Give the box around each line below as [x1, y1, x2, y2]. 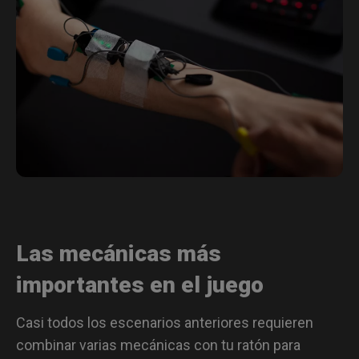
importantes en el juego [16, 271, 264, 298]
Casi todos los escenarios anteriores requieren [16, 313, 313, 331]
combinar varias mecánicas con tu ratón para [16, 336, 301, 353]
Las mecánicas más [16, 240, 221, 267]
